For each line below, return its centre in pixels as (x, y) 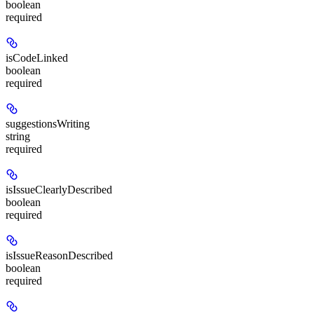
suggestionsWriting (48, 124)
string (18, 137)
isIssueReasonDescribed (59, 256)
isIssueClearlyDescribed (59, 190)
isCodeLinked (37, 58)
